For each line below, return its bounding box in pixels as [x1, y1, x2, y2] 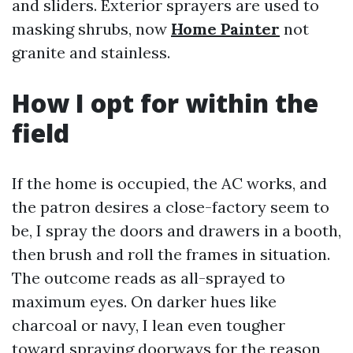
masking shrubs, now [12, 19, 171, 39]
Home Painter [171, 19, 280, 39]
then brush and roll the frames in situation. [12, 244, 330, 264]
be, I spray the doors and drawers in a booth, [12, 221, 341, 240]
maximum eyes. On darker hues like [12, 292, 277, 311]
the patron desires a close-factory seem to [12, 197, 329, 217]
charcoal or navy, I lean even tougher [12, 315, 285, 335]
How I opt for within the [12, 86, 318, 120]
